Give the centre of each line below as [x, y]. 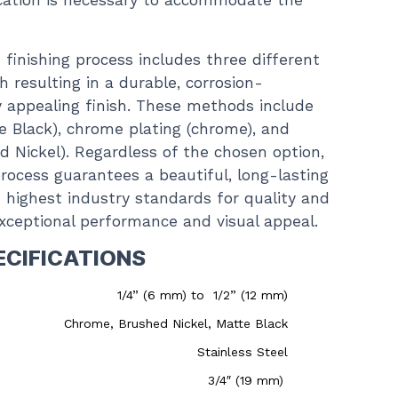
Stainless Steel [243, 352]
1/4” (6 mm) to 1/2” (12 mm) [203, 295]
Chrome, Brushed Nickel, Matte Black [176, 323]
